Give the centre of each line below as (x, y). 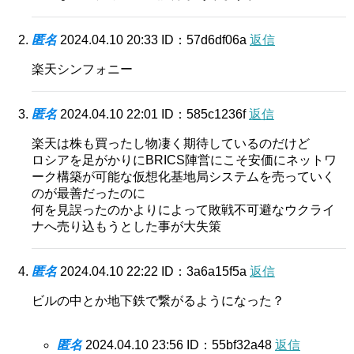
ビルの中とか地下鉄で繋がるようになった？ (158, 301)
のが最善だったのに (88, 194)
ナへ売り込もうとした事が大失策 (126, 227)
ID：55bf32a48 (231, 345)
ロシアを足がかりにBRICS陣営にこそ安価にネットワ (184, 160)
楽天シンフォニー (82, 70)
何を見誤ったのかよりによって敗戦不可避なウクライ (183, 210)
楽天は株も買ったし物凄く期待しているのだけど (171, 144)
